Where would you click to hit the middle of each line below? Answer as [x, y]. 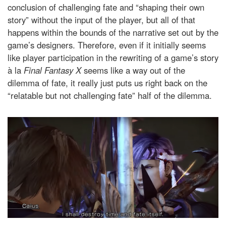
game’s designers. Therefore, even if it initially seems [107, 45]
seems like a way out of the [134, 70]
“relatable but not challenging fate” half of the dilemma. [110, 95]
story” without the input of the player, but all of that [101, 19]
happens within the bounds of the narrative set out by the [113, 32]
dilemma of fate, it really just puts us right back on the [107, 82]
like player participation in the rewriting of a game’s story [113, 57]
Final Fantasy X [54, 70]
